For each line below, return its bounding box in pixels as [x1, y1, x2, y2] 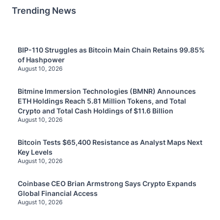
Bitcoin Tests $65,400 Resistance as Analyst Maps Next [18, 138, 202, 147]
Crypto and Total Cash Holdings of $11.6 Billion [18, 107, 173, 115]
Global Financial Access [18, 189, 98, 198]
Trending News [12, 5, 76, 16]
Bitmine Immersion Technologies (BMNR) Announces [18, 87, 196, 96]
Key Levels [18, 148, 53, 157]
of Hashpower [18, 55, 65, 64]
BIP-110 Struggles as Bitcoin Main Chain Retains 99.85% [18, 46, 205, 55]
